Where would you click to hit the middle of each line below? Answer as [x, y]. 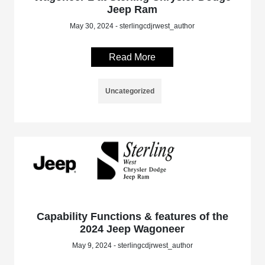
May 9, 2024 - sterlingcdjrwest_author [132, 245]
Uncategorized [130, 91]
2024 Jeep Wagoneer [132, 229]
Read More [132, 57]
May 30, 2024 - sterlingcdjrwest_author [132, 26]
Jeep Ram [132, 9]
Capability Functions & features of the [132, 216]
